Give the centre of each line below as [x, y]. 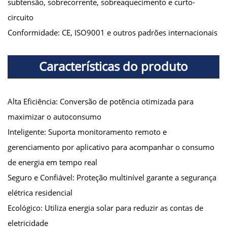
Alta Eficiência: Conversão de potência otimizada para [101, 101]
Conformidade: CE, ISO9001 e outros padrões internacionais [112, 32]
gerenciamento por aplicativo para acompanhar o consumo [111, 147]
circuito [21, 17]
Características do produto [113, 66]
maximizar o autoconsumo [54, 116]
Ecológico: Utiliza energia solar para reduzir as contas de [105, 207]
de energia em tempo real [52, 162]
